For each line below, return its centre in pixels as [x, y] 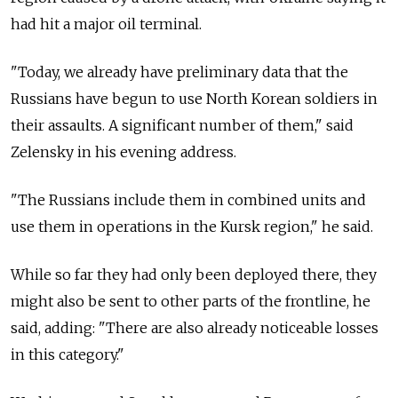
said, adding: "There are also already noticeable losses [195, 328]
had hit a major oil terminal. [106, 24]
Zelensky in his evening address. [123, 152]
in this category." [68, 355]
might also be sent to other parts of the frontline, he [191, 302]
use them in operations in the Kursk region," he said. [192, 227]
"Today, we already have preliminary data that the [179, 72]
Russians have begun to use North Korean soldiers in [194, 99]
